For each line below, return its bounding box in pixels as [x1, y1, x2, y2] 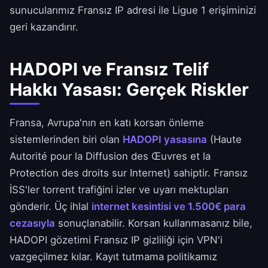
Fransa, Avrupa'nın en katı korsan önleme [10, 117, 204, 129]
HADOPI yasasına [123, 133, 207, 146]
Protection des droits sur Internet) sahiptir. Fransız [10, 167, 248, 179]
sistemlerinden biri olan [10, 133, 123, 146]
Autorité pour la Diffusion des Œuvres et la [10, 150, 211, 163]
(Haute [207, 133, 242, 146]
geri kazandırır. [10, 21, 78, 33]
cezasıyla [10, 217, 55, 230]
